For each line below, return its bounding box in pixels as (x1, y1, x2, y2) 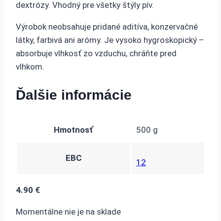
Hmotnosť (54, 124, 93, 135)
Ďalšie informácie (16, 87, 132, 103)
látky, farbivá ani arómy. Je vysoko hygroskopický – (16, 35, 204, 45)
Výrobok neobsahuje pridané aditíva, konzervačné (16, 22, 198, 32)
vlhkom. (16, 62, 44, 72)
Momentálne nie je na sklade (16, 206, 121, 217)
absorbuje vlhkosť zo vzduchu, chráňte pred (16, 48, 177, 59)
